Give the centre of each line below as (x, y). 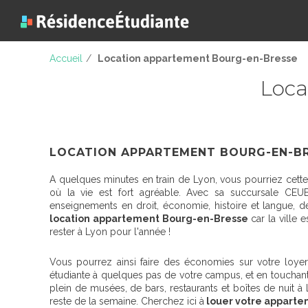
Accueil (66, 58)
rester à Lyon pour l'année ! (110, 232)
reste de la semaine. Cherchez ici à (127, 301)
